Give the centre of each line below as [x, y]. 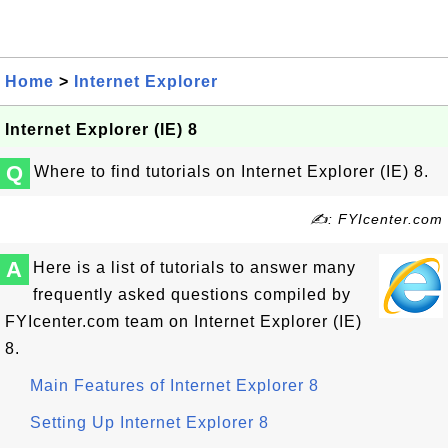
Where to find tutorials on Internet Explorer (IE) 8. [231, 171]
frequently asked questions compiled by [192, 294]
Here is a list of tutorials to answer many [194, 267]
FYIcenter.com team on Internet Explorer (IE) [183, 321]
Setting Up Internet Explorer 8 [149, 422]
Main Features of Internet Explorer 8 [174, 385]
